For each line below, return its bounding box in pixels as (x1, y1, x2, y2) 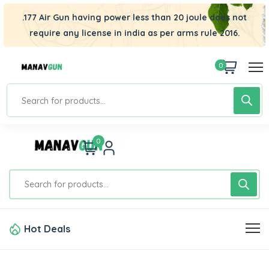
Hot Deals (24, 222, 70, 235)
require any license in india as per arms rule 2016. (29, 28, 240, 38)
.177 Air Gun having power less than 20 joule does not (22, 12, 247, 23)
